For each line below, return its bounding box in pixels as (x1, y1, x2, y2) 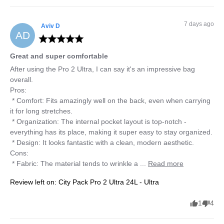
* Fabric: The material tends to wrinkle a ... (12, 159, 148, 167)
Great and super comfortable (10, 51, 108, 60)
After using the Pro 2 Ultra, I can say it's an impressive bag (10, 64, 195, 73)
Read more (148, 159, 183, 167)
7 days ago (184, 20, 214, 27)
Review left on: (10, 177, 56, 186)
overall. (10, 75, 33, 83)
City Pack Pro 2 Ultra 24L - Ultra (58, 177, 159, 186)
